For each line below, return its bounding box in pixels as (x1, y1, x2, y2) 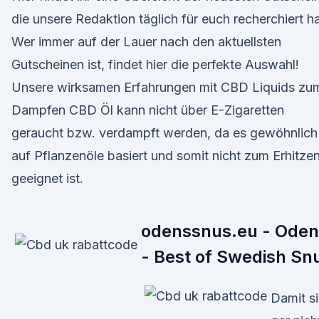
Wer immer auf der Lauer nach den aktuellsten (11, 34, 281, 49)
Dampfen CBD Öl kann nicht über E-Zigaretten (11, 103, 284, 117)
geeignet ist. (11, 171, 83, 186)
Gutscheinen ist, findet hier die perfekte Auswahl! (11, 57, 299, 72)
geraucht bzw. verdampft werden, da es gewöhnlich (11, 125, 318, 140)
